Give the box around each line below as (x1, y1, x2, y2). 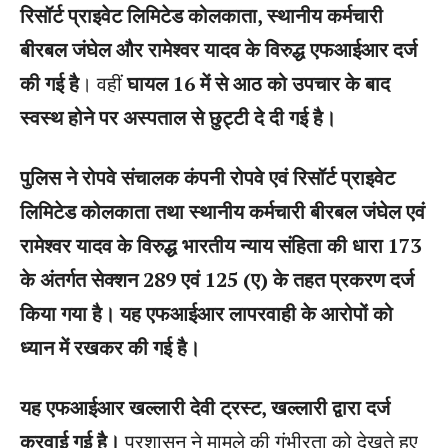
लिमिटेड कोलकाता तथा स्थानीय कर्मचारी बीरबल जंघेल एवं (20, 198, 425, 225)
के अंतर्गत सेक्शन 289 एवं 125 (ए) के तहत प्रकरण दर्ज (20, 266, 414, 293)
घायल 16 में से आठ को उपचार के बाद (127, 70, 390, 97)
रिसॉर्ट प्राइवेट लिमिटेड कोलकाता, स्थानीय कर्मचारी (20, 2, 383, 29)
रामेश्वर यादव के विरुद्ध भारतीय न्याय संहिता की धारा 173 (20, 232, 421, 259)
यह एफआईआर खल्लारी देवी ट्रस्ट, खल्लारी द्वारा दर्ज (20, 394, 390, 421)
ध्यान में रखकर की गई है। (20, 334, 200, 361)
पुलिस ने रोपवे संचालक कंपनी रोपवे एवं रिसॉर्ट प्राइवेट (20, 164, 395, 191)
